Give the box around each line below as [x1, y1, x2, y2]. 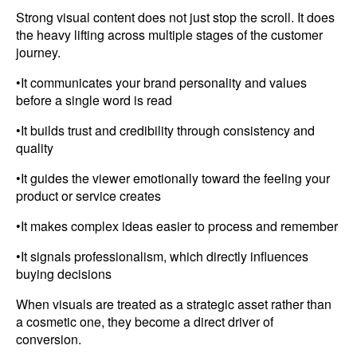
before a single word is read [16, 90, 172, 109]
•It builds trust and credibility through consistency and [16, 120, 315, 139]
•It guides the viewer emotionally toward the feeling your [16, 168, 330, 187]
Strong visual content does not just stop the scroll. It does [16, 7, 335, 26]
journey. [16, 42, 61, 61]
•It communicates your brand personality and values [16, 73, 307, 92]
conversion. [16, 329, 81, 348]
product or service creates [16, 186, 161, 205]
